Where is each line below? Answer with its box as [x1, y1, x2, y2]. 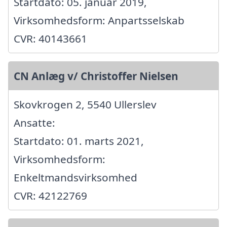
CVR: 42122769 [14, 188, 87, 203]
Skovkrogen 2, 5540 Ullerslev [14, 97, 157, 112]
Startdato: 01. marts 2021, [14, 134, 144, 148]
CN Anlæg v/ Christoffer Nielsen [14, 69, 178, 84]
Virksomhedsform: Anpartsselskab [14, 13, 184, 28]
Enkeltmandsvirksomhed [14, 170, 137, 185]
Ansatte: [14, 116, 55, 130]
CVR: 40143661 [14, 31, 87, 46]
